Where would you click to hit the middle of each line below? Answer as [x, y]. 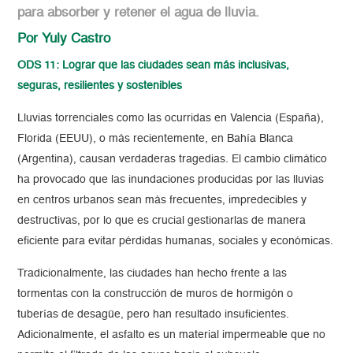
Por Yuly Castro [64, 39]
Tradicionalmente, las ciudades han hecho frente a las [152, 274]
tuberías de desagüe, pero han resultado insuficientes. [154, 315]
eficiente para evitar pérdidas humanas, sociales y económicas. [176, 242]
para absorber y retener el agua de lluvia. [139, 13]
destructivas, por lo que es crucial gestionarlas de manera [162, 221]
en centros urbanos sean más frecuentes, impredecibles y [162, 201]
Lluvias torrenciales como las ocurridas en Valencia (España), [171, 119]
